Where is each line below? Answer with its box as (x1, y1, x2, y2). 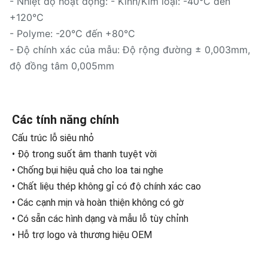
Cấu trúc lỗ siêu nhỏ (12, 132, 94, 144)
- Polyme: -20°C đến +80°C (10, 28, 135, 39)
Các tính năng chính (12, 112, 119, 127)
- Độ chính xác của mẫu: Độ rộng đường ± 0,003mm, (10, 44, 250, 56)
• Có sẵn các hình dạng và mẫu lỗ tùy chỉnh (12, 213, 188, 224)
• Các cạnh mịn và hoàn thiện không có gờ (12, 197, 184, 208)
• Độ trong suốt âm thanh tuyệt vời (12, 148, 157, 160)
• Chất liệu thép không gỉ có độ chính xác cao (12, 181, 201, 192)
